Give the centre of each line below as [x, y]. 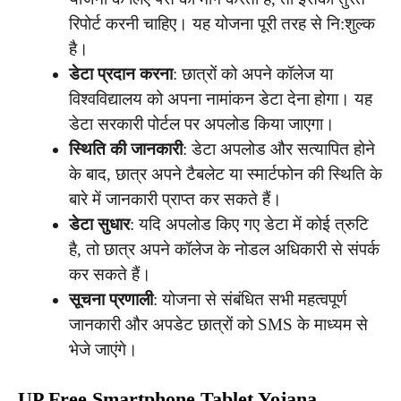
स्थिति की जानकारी [126, 149]
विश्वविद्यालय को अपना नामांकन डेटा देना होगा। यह [221, 98]
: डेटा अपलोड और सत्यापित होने [279, 149]
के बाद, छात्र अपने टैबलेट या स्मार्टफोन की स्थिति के [226, 174]
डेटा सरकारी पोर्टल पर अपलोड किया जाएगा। [202, 124]
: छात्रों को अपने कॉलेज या [253, 73]
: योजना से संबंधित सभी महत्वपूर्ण [250, 299]
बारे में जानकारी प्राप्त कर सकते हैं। [175, 199]
